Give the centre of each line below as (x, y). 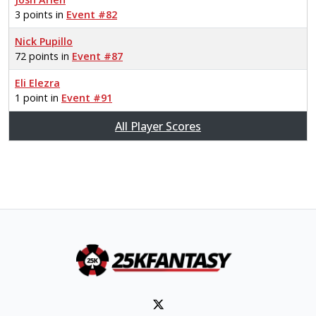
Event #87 (97, 56)
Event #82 (92, 14)
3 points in (41, 14)
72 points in (43, 56)
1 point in (38, 98)
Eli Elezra (37, 83)
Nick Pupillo (44, 41)
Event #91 (87, 98)
